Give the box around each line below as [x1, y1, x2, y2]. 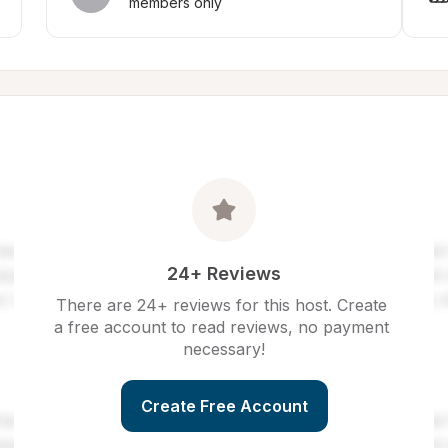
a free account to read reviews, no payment [54, 317, 389, 337]
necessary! [183, 339, 265, 359]
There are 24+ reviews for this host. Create [56, 295, 387, 315]
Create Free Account [140, 396, 308, 416]
